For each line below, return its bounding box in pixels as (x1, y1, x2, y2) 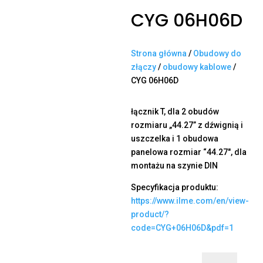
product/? (131, 210, 169, 220)
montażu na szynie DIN (131, 161, 218, 171)
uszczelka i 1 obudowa (131, 134, 218, 144)
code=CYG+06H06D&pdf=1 (131, 223, 234, 233)
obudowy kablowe (163, 62, 231, 72)
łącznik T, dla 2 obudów (131, 107, 219, 117)
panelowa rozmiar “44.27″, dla (131, 147, 247, 157)
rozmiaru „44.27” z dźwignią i (131, 120, 243, 130)
